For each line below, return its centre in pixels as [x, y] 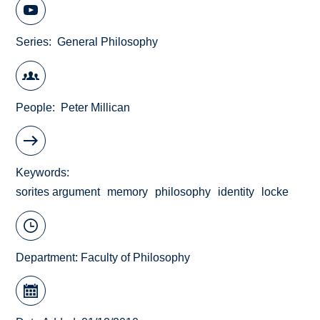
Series [32, 42]
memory [128, 192]
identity [236, 192]
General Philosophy [108, 42]
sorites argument [58, 192]
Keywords [41, 173]
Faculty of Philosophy [136, 257]
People [34, 107]
